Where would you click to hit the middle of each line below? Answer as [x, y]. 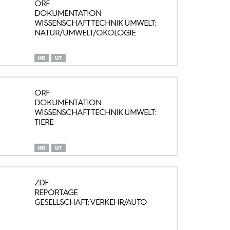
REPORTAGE [56, 192]
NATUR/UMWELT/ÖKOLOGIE [85, 32]
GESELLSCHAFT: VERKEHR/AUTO [90, 202]
